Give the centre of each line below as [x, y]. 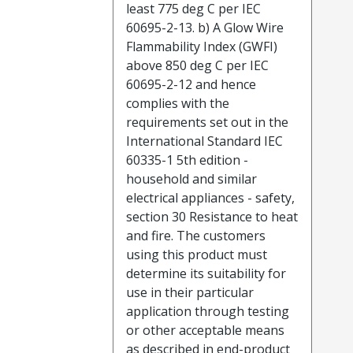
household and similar [191, 179]
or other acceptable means [205, 331]
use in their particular [190, 293]
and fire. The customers [195, 236]
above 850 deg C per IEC [197, 66]
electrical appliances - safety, [210, 198]
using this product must [196, 255]
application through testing [207, 312]
